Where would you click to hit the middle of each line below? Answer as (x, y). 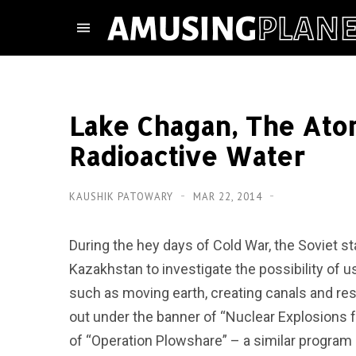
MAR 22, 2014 (229, 197)
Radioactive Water (187, 156)
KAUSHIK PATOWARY (123, 197)
